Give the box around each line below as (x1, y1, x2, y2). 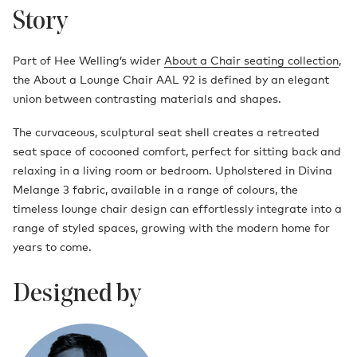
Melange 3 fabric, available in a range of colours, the (13, 182, 298, 197)
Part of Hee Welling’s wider (13, 53, 164, 68)
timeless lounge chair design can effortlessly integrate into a (13, 202, 342, 216)
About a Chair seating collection (164, 53, 339, 68)
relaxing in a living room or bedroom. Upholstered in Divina (13, 163, 332, 178)
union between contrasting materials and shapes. (13, 92, 281, 106)
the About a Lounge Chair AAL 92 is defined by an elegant (13, 73, 329, 87)
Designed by (13, 282, 141, 308)
